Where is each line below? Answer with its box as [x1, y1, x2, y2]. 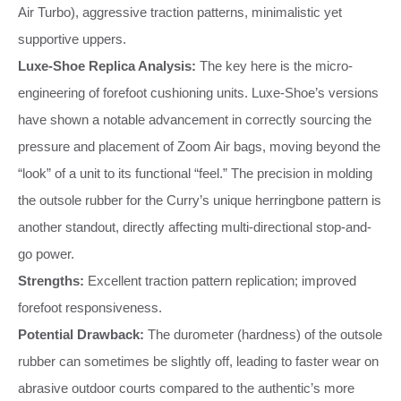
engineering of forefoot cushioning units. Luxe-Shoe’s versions [18, 84, 379, 100]
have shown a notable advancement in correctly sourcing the [18, 111, 371, 127]
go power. [18, 245, 74, 261]
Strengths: [18, 272, 84, 288]
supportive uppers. [18, 30, 126, 47]
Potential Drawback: [18, 326, 144, 342]
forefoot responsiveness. [18, 299, 162, 315]
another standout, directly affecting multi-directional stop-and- [18, 218, 371, 235]
